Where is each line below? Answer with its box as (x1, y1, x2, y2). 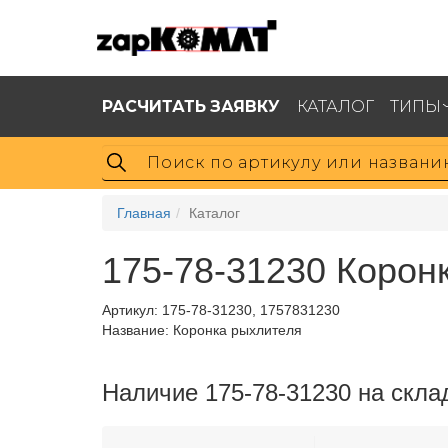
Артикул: (102, 302, 162, 318)
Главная (117, 205, 171, 221)
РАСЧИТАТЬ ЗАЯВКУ (102, 95, 280, 116)
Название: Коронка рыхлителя (102, 322, 302, 338)
